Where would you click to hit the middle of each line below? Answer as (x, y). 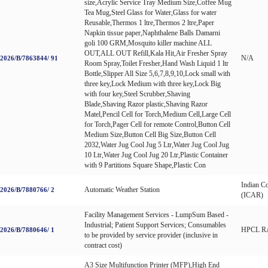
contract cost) (103, 245)
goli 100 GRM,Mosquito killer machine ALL (148, 43)
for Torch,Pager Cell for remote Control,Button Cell (157, 124)
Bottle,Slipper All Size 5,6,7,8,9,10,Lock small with (157, 73)
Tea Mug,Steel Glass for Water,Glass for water (150, 12)
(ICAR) (252, 195)
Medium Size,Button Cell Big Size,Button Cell (150, 134)
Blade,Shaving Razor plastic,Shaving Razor (146, 104)
